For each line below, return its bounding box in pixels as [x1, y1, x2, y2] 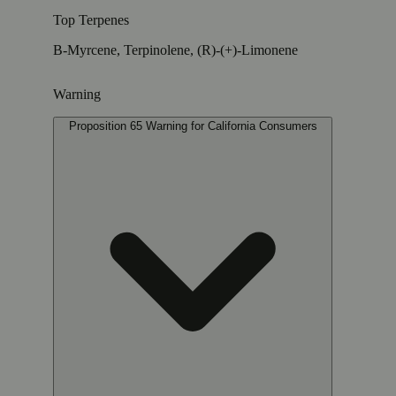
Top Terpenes [53, 11, 129, 27]
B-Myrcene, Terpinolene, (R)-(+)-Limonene [53, 42, 298, 57]
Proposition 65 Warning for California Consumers [68, 118, 317, 133]
